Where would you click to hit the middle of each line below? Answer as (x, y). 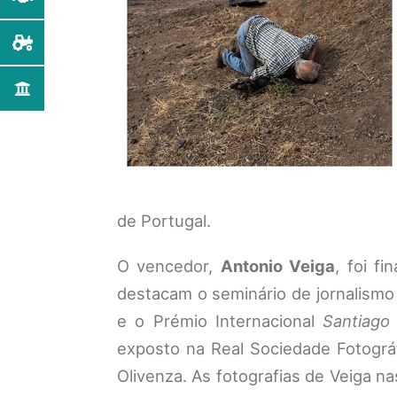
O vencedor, (169, 266)
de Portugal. (164, 221)
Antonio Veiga (278, 266)
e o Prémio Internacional (220, 321)
